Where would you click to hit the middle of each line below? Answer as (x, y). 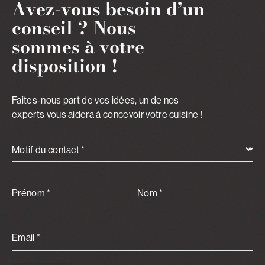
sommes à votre (78, 47)
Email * (26, 237)
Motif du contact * (49, 150)
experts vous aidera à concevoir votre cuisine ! (108, 114)
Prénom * (31, 193)
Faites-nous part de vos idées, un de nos (96, 100)
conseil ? (52, 28)
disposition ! (65, 66)
